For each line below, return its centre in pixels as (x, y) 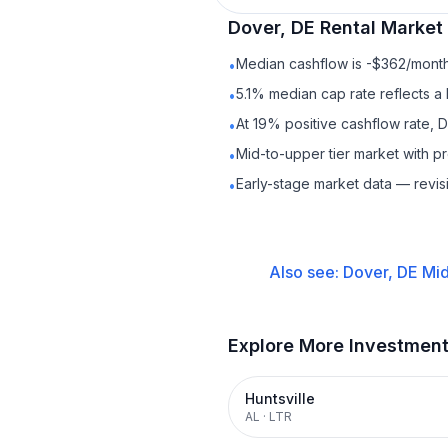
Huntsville (280, 398)
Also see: (305, 272)
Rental (348, 27)
